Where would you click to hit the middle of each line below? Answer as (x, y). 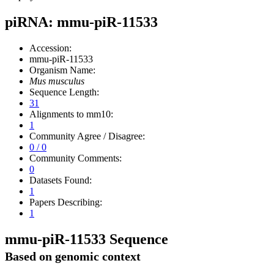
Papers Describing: (66, 202)
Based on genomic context (73, 256)
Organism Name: (62, 70)
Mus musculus (57, 81)
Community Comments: (76, 158)
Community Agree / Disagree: (87, 136)
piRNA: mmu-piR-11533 (81, 22)
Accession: (50, 48)
